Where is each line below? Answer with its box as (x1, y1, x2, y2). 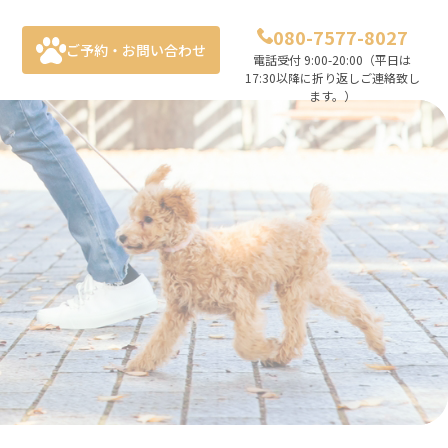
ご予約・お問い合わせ (66, 39, 207, 60)
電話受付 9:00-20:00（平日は (253, 51, 411, 68)
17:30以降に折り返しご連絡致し (244, 69, 420, 86)
